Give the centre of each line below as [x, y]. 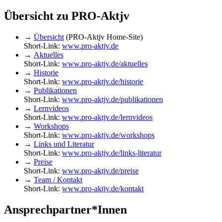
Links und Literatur [64, 144]
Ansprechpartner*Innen [65, 210]
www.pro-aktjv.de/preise [100, 171]
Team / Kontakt [58, 180]
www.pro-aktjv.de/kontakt [103, 189]
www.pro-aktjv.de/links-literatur [112, 153]
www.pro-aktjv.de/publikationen [112, 100]
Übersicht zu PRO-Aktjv [67, 16]
